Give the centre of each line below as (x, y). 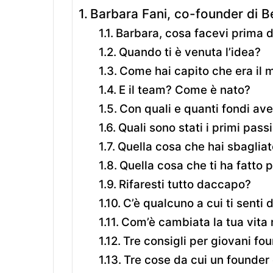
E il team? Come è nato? (184, 90)
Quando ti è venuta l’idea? (190, 52)
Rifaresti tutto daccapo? (185, 184)
